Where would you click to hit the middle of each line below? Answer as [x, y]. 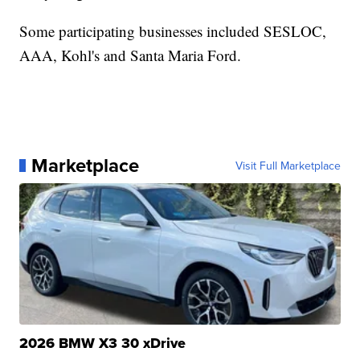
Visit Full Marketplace [288, 165]
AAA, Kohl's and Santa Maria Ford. [131, 55]
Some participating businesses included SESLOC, [173, 31]
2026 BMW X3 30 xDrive [103, 343]
